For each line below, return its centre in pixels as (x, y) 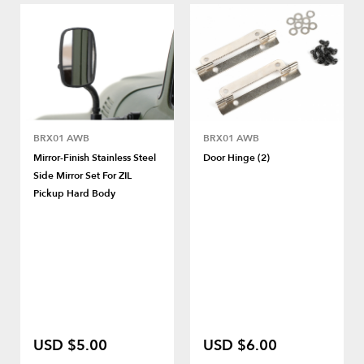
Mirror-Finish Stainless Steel (95, 157)
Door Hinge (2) (236, 157)
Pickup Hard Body (74, 193)
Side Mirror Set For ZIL (82, 175)
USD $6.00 (240, 345)
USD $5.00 (70, 345)
